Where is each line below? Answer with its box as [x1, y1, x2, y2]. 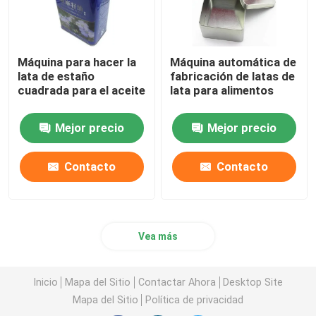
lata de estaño [18, 69, 95, 84]
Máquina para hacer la [18, 55, 137, 70]
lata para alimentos [170, 83, 274, 98]
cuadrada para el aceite [18, 83, 146, 98]
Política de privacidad [145, 293, 244, 305]
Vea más [138, 231, 178, 243]
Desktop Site [223, 276, 284, 288]
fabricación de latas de [170, 69, 296, 84]
